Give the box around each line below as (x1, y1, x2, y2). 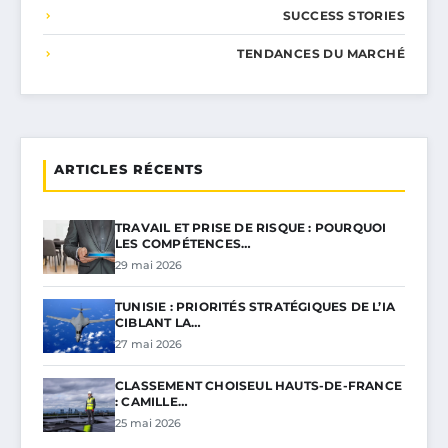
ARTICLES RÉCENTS (54, 161, 203, 178)
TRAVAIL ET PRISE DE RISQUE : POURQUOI (115, 220, 387, 236)
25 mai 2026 (115, 416, 181, 431)
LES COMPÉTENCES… (115, 236, 252, 252)
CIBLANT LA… (115, 315, 202, 331)
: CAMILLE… (115, 394, 188, 410)
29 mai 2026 (115, 258, 182, 273)
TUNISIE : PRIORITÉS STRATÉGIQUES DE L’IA (115, 299, 395, 315)
